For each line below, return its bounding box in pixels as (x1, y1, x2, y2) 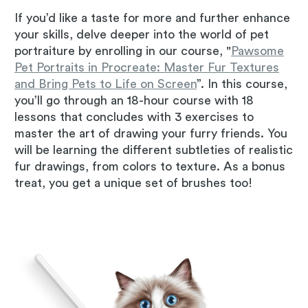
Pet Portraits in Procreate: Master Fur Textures (14, 61, 279, 74)
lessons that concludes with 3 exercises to (14, 111, 254, 124)
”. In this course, (197, 78, 287, 91)
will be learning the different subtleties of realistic (14, 144, 293, 157)
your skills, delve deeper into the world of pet (14, 28, 269, 41)
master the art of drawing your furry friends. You (14, 127, 287, 140)
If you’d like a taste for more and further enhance (14, 12, 290, 25)
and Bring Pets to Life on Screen (14, 78, 197, 91)
